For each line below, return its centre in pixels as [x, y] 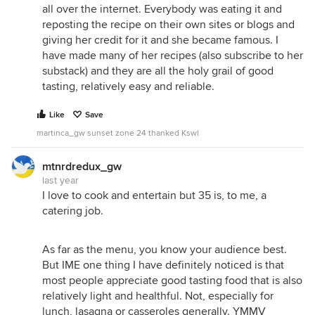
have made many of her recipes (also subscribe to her [173, 56]
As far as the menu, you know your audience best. [165, 250]
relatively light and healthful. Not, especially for [158, 296]
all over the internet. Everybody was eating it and [162, 9]
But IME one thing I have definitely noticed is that [163, 265]
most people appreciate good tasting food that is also [172, 281]
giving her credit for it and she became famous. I [160, 40]
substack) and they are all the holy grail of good [158, 71]
